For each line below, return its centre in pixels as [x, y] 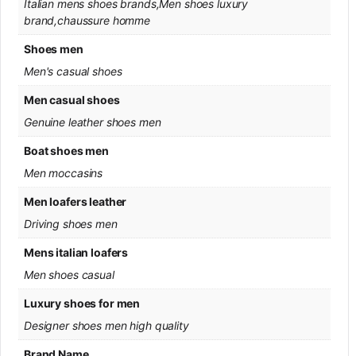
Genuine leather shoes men [93, 122]
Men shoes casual [69, 274]
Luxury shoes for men [82, 303]
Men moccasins [64, 172]
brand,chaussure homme [87, 20]
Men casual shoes [72, 99]
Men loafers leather [75, 201]
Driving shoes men [71, 223]
